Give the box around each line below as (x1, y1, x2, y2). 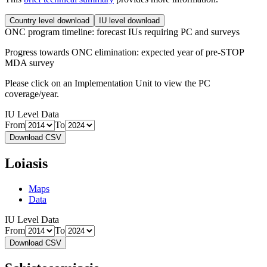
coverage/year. (5, 88, 59, 99)
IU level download (99, 15, 160, 25)
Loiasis (5, 155, 48, 171)
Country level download (10, 15, 89, 25)
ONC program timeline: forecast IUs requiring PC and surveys (5, 26, 240, 37)
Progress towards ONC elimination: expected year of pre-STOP (5, 46, 244, 57)
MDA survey (5, 57, 54, 68)
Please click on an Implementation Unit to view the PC (5, 77, 210, 88)
